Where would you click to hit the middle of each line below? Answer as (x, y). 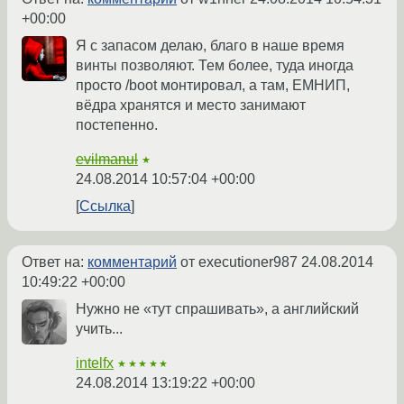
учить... (99, 329)
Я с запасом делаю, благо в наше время (210, 46)
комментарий (132, 262)
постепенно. (117, 125)
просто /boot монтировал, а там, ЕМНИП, (213, 86)
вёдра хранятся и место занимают (191, 106)
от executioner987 (239, 262)
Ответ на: (55, 262)
